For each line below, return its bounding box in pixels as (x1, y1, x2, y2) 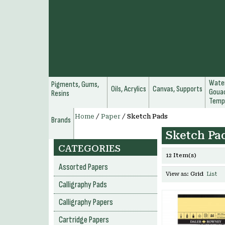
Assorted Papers (59, 162, 108, 172)
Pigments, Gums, (51, 80, 99, 89)
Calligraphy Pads (59, 180, 107, 190)
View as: (166, 171, 189, 177)
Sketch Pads (127, 113, 168, 120)
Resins (51, 89, 69, 98)
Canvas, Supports (153, 84, 202, 94)
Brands (51, 116, 71, 125)
